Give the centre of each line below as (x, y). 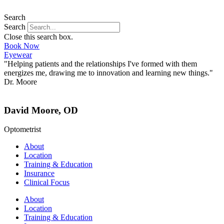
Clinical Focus (47, 182)
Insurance (39, 173)
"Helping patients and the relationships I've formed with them (100, 64)
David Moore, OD (41, 110)
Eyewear (18, 55)
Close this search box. (38, 37)
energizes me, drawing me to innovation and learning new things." (108, 73)
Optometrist (22, 129)
